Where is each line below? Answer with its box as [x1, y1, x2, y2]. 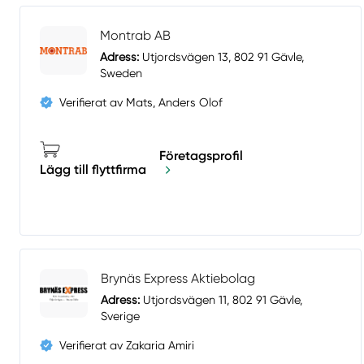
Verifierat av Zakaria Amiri [59, 339, 194, 353]
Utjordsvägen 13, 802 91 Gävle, [139, 50, 305, 64]
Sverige [101, 310, 141, 323]
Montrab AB [100, 28, 171, 44]
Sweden [100, 67, 143, 80]
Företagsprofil [159, 147, 243, 163]
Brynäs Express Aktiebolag [101, 271, 256, 287]
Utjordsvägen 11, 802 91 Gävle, [140, 293, 303, 307]
